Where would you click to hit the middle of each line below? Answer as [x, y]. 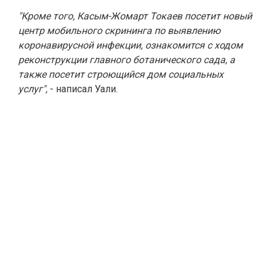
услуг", [33, 89]
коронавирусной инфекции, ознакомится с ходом [131, 45]
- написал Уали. [83, 89]
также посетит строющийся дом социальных [121, 74]
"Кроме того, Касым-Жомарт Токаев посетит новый [135, 16]
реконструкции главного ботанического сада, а [127, 60]
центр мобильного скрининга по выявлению [119, 31]
